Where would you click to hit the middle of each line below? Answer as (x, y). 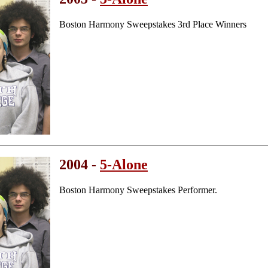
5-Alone (124, 164)
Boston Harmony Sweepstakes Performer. (138, 190)
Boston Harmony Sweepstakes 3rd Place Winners (153, 24)
